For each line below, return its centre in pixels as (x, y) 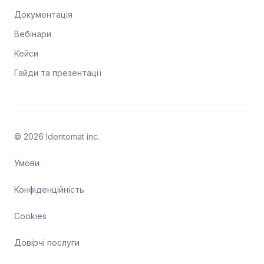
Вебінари (33, 34)
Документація (43, 14)
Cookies (30, 216)
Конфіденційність (49, 189)
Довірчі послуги (47, 242)
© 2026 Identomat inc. (57, 136)
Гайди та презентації (58, 73)
